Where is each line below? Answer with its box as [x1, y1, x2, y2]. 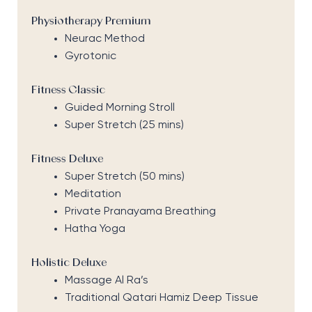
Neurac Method [64, 33, 145, 45]
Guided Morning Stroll [64, 102, 175, 114]
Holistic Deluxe [31, 258, 107, 270]
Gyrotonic [64, 51, 116, 63]
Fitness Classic [31, 85, 105, 97]
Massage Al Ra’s [64, 275, 148, 287]
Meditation [64, 189, 121, 201]
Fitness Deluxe [31, 154, 103, 166]
